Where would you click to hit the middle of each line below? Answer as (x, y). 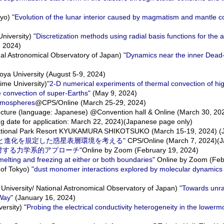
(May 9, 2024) (114, 93)
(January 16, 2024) (44, 197)
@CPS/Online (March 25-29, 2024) (90, 102)
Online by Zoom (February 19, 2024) (140, 150)
